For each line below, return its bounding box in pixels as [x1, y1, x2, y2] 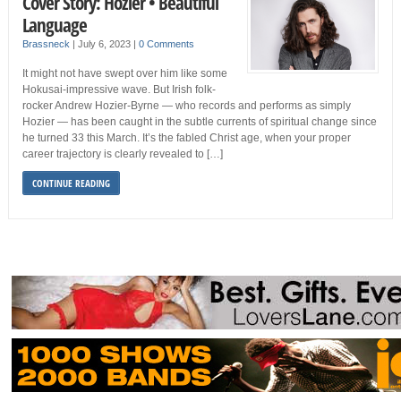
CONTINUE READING [31, 176, 110, 191]
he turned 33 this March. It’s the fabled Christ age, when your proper [21, 132, 351, 145]
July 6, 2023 [77, 38, 133, 50]
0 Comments [138, 38, 194, 50]
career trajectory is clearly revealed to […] [21, 148, 223, 161]
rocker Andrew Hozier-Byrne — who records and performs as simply [21, 99, 351, 113]
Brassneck [21, 38, 70, 50]
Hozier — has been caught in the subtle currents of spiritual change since [21, 115, 377, 129]
